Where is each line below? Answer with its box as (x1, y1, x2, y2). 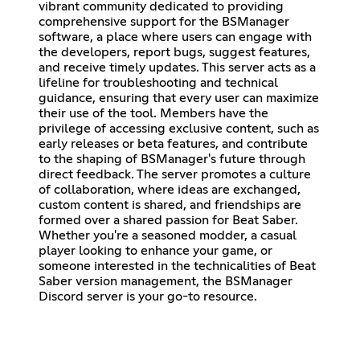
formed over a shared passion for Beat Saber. (39, 213, 298, 227)
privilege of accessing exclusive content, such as (39, 121, 319, 135)
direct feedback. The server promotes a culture (39, 167, 311, 181)
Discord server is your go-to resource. (39, 289, 257, 303)
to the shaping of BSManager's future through (39, 152, 305, 166)
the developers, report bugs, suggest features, (39, 45, 310, 59)
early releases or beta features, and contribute (39, 137, 308, 150)
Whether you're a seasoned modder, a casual (39, 228, 297, 242)
